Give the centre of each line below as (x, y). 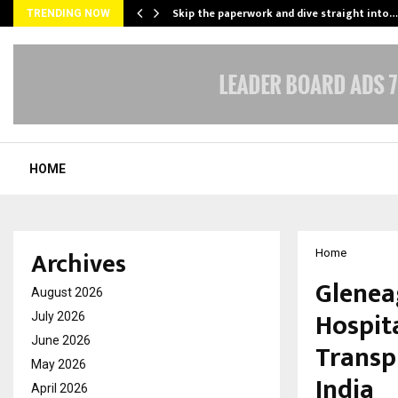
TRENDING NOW (68, 13)
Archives (79, 264)
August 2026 (67, 292)
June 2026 (61, 340)
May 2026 (59, 364)
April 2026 (60, 388)
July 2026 (58, 316)
